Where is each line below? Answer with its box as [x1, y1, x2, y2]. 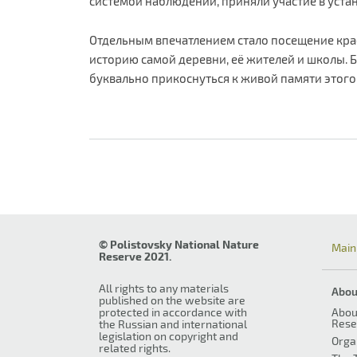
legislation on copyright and [99, 329, 238, 343]
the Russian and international [99, 317, 247, 331]
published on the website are [99, 293, 245, 308]
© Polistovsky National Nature [99, 237, 259, 252]
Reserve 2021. [99, 249, 171, 264]
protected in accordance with [99, 305, 247, 320]
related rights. [99, 341, 171, 355]
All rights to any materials [99, 281, 229, 296]
